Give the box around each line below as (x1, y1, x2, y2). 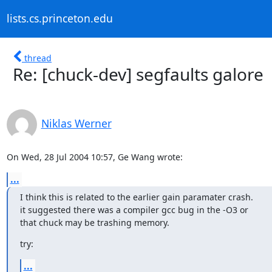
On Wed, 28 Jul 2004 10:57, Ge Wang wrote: (6, 151, 183, 163)
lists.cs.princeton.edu (6, 11, 113, 26)
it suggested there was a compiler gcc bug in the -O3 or (19, 203, 248, 216)
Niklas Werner (41, 115, 112, 131)
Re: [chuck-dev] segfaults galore (13, 62, 263, 86)
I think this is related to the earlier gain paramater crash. (19, 191, 253, 203)
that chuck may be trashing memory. (19, 216, 169, 228)
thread (24, 52, 52, 64)
